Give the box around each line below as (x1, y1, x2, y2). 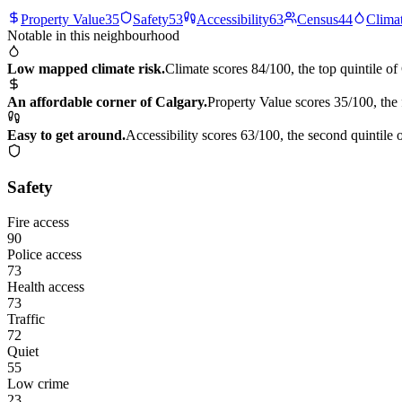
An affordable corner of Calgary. (7, 93, 207, 109)
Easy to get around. (7, 127, 126, 143)
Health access (7, 279, 84, 295)
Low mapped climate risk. (7, 60, 165, 76)
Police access (7, 247, 82, 263)
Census (297, 11, 338, 27)
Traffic (7, 311, 45, 328)
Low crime (7, 376, 69, 392)
